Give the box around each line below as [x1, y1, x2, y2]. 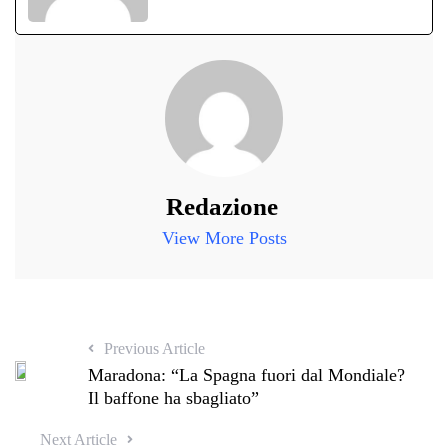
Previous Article [103, 340, 205, 358]
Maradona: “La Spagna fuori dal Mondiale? [87, 365, 405, 386]
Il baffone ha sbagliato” [87, 388, 259, 409]
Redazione [165, 193, 278, 221]
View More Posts [161, 228, 287, 249]
